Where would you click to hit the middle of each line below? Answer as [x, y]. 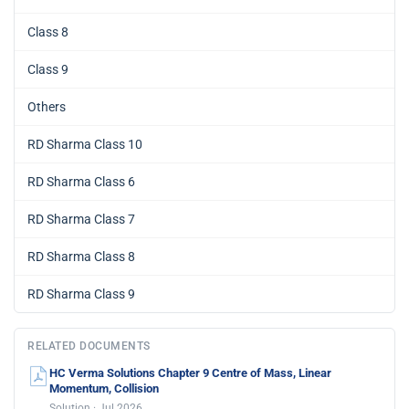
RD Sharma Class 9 [81, 294]
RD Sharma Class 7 [81, 220]
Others [47, 107]
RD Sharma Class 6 [81, 182]
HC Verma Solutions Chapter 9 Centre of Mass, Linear [190, 373]
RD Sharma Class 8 [81, 257]
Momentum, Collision [104, 389]
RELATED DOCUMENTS [89, 346]
